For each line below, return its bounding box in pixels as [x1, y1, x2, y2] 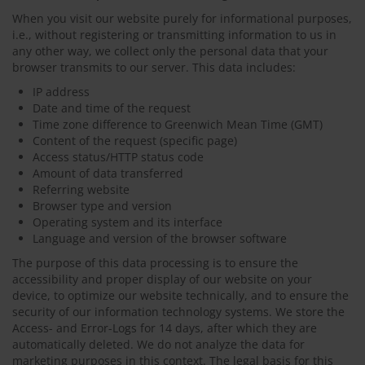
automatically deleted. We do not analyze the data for [12, 336, 305, 352]
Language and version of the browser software [33, 231, 287, 246]
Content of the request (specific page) [33, 133, 237, 148]
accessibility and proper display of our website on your [12, 271, 312, 287]
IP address [33, 84, 90, 99]
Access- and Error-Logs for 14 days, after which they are [12, 320, 317, 336]
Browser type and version [33, 198, 172, 213]
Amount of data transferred [33, 165, 183, 181]
